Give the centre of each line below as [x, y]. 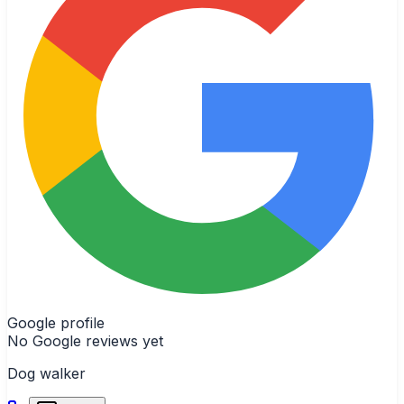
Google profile [56, 322]
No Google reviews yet [85, 340]
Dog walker [46, 373]
